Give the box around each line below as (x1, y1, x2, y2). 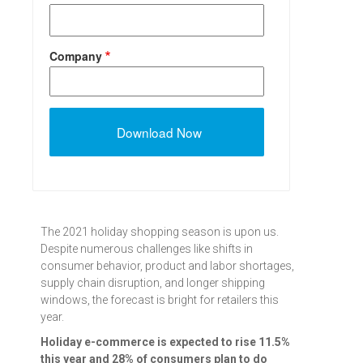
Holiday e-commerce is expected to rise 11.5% (41, 335, 290, 349)
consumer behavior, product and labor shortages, (41, 259, 294, 273)
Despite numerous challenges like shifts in (41, 242, 253, 256)
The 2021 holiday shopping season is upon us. (41, 225, 279, 239)
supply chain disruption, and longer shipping (41, 276, 265, 290)
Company (49, 48, 102, 64)
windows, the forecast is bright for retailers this (41, 293, 279, 307)
